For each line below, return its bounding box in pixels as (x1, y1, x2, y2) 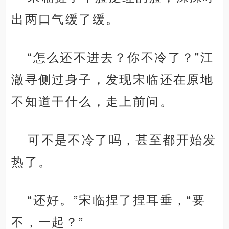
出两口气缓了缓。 (11, 12, 120, 27)
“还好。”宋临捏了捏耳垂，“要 (28, 193, 206, 208)
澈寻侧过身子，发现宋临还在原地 (11, 73, 214, 87)
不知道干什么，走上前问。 (11, 95, 174, 109)
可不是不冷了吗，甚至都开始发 (28, 133, 217, 147)
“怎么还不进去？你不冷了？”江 (28, 51, 214, 65)
